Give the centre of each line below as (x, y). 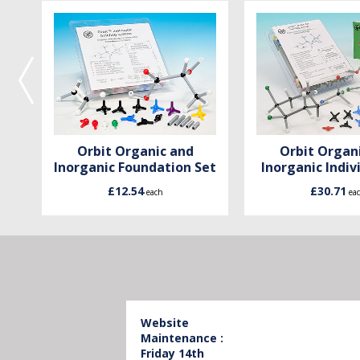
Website (165, 323)
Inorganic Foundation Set (135, 167)
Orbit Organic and (135, 151)
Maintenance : (182, 338)
